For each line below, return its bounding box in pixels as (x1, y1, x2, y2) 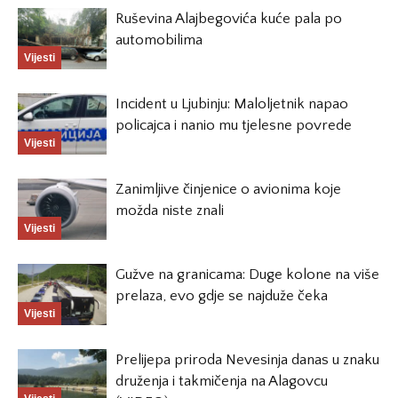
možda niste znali (115, 203, 224, 219)
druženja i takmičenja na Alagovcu (115, 373, 328, 389)
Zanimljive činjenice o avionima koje (115, 181, 341, 197)
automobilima (115, 32, 203, 48)
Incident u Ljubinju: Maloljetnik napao (115, 96, 348, 112)
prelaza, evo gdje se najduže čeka (115, 288, 328, 304)
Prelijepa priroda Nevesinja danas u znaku (115, 352, 379, 368)
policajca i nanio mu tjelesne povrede (115, 117, 352, 133)
